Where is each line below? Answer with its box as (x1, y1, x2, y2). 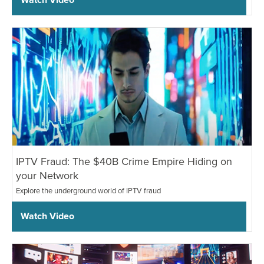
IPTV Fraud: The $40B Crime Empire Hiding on (16, 153, 232, 169)
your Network (16, 167, 78, 183)
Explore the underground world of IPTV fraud (16, 184, 161, 196)
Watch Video (21, 209, 74, 223)
